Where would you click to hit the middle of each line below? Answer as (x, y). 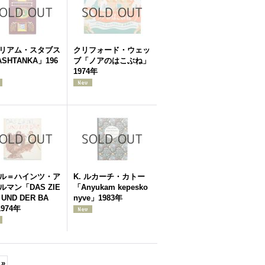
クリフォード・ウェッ (112, 50)
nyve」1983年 (98, 198)
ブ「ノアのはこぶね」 (112, 61)
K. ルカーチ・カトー (109, 177)
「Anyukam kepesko (111, 187)
